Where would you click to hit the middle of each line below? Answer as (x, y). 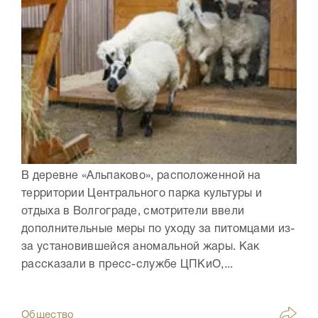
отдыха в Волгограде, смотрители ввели (133, 211)
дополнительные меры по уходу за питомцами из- (158, 229)
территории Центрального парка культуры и (142, 193)
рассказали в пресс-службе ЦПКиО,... (127, 264)
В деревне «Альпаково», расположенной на (141, 176)
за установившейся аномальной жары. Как (141, 247)
